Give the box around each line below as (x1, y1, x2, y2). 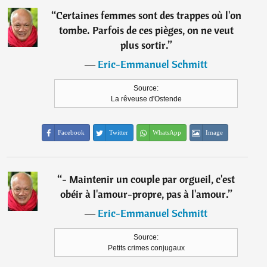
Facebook (58, 129, 85, 136)
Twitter (109, 129, 129, 136)
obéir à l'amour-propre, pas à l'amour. (60, 187, 228, 201)
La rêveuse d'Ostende (110, 95, 182, 103)
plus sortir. (120, 38, 168, 52)
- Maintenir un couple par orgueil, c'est (62, 172, 235, 186)
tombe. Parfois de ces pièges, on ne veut (58, 23, 234, 37)
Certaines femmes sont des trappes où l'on (55, 8, 241, 22)
